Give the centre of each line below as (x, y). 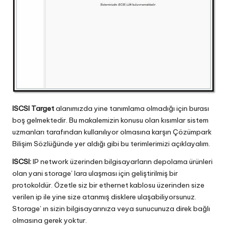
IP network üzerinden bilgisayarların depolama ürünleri (122, 161)
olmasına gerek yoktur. (50, 220)
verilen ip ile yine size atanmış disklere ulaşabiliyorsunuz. (104, 197)
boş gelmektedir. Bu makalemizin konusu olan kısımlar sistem (110, 120)
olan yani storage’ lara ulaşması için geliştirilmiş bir (95, 173)
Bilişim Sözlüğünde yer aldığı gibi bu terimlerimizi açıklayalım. (111, 143)
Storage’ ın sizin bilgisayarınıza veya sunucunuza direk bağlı (111, 208)
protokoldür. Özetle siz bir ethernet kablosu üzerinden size (108, 185)
